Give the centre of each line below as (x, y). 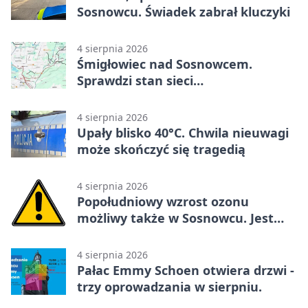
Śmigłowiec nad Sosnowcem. (165, 64)
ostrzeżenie (113, 234)
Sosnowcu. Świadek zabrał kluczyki (184, 11)
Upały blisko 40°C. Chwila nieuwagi (183, 132)
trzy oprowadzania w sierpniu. (169, 286)
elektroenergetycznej (143, 97)
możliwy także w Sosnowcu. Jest (175, 218)
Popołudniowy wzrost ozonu (163, 201)
